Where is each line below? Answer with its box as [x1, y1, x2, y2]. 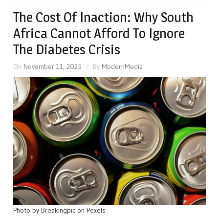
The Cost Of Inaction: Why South [13, 9, 194, 26]
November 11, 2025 [23, 62, 82, 71]
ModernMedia [102, 62, 143, 71]
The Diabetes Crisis [13, 41, 120, 58]
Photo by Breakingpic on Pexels [13, 206, 106, 215]
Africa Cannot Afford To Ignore [13, 25, 185, 42]
